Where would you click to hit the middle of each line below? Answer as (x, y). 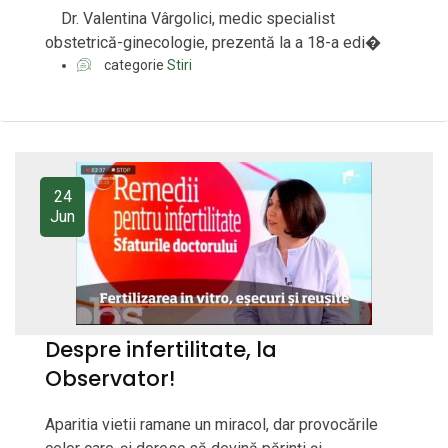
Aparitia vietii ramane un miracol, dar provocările (211, 425)
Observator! (110, 379)
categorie (134, 65)
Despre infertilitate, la (161, 350)
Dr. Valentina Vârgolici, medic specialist (190, 19)
